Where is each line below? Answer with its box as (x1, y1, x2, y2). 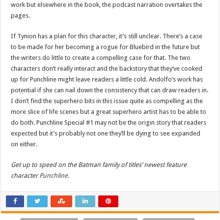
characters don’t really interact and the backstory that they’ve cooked (11, 65, 203, 73)
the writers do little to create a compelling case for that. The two (11, 54, 191, 62)
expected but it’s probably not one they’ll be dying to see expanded (11, 130, 201, 137)
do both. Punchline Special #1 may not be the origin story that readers (11, 119, 207, 127)
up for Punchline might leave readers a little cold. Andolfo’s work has (11, 76, 203, 83)
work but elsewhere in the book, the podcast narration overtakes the (11, 1, 203, 9)
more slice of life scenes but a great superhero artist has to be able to (11, 108, 207, 116)
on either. (11, 140, 38, 148)
